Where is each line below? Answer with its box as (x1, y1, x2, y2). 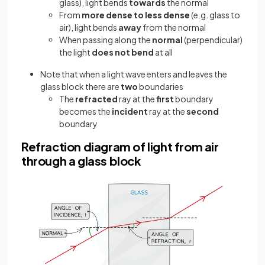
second (186, 106, 219, 117)
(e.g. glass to (190, 9, 240, 21)
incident (112, 106, 149, 117)
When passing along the (59, 34, 152, 46)
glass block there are (40, 81, 121, 92)
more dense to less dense (82, 9, 190, 21)
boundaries (139, 81, 183, 92)
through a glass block (21, 153, 141, 169)
